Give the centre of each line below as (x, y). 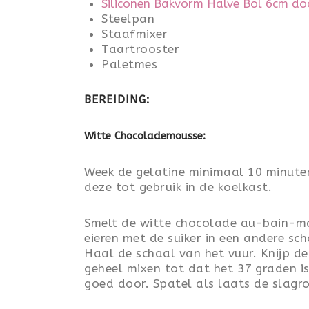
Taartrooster (140, 49)
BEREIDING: (117, 100)
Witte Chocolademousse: (145, 136)
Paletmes (129, 64)
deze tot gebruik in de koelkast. (178, 187)
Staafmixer (134, 34)
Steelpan (128, 19)
